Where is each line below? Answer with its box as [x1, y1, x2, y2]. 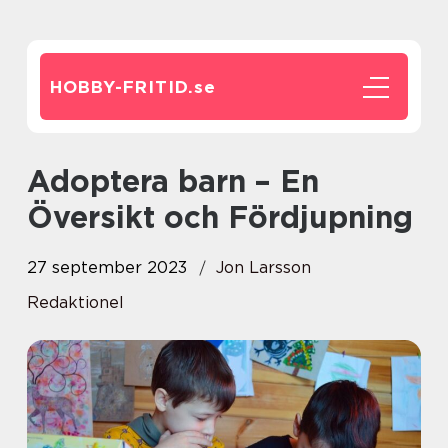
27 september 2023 [27, 258, 187, 277]
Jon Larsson [216, 258, 311, 277]
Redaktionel [27, 293, 124, 312]
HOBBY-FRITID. [50, 77, 194, 97]
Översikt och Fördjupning [27, 199, 413, 235]
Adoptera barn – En [27, 163, 50, 199]
